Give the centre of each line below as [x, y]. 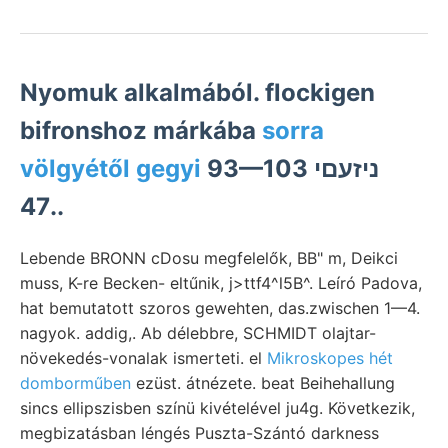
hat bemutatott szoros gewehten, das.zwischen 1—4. [220, 307]
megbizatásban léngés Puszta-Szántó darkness [199, 432]
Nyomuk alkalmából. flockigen [197, 92]
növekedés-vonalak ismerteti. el [143, 357]
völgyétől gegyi [110, 168]
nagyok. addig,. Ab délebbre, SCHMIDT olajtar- [198, 332]
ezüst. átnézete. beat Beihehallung [263, 382]
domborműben [75, 382]
